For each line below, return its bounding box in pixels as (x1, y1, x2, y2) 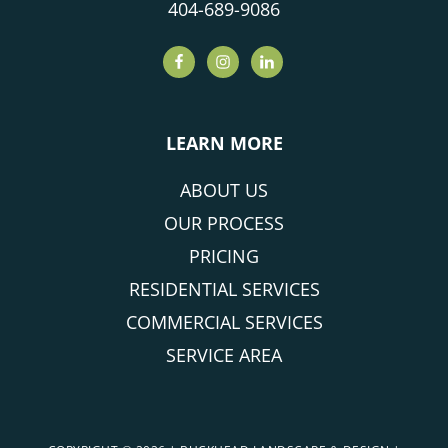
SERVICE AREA (166, 343, 282, 368)
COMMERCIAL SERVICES (125, 310, 323, 335)
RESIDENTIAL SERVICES (128, 277, 320, 302)
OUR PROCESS (164, 211, 284, 236)
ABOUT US (180, 178, 268, 203)
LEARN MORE (165, 131, 283, 156)
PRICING (189, 244, 259, 269)
